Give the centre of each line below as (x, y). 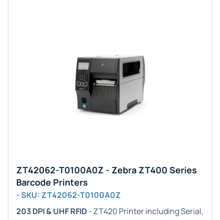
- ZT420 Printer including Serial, (145, 211)
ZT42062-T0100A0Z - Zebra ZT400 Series (107, 170)
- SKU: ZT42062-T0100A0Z (69, 195)
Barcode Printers (52, 182)
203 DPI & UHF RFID (52, 211)
